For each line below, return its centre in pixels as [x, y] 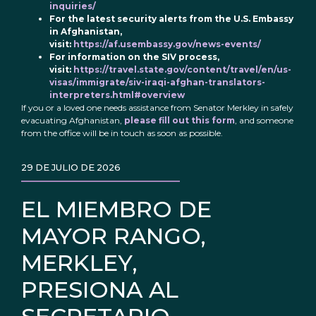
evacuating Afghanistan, [73, 121]
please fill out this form [180, 121]
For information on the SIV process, [134, 57]
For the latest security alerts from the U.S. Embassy [171, 19]
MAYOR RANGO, [114, 236]
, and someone [264, 121]
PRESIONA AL [100, 290]
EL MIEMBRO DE [116, 209]
